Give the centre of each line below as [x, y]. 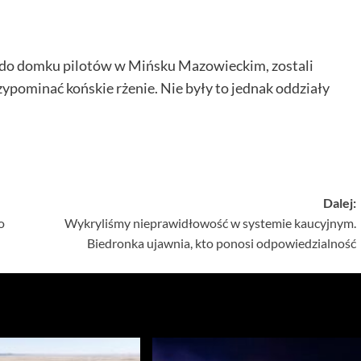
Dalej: [339, 202]
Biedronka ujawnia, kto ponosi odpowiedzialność [221, 243]
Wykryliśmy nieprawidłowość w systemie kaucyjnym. [210, 222]
